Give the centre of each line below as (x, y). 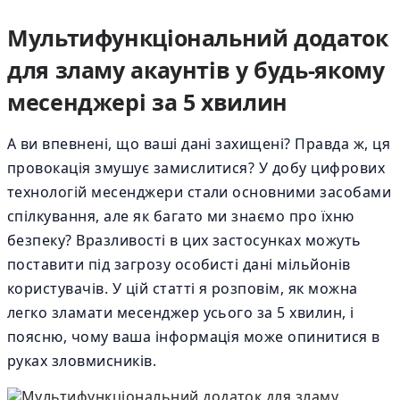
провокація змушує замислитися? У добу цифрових (196, 168)
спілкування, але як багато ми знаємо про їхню (181, 216)
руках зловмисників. (82, 361)
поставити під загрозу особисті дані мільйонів (179, 264)
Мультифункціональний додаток (198, 37)
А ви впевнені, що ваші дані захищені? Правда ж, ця (199, 144)
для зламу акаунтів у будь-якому (196, 70)
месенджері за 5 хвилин (147, 102)
